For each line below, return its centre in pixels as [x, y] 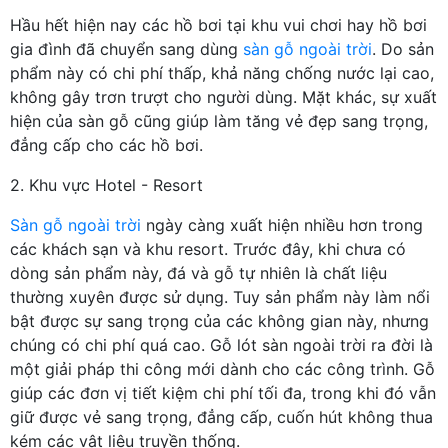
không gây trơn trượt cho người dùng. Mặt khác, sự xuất [223, 96]
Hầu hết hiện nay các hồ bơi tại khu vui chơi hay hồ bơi [218, 24]
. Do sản [403, 48]
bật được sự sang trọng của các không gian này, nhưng [219, 320]
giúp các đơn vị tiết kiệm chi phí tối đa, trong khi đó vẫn [223, 392]
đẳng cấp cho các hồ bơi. [106, 144]
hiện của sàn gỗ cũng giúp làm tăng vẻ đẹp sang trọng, [219, 120]
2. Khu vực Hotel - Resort [106, 184]
